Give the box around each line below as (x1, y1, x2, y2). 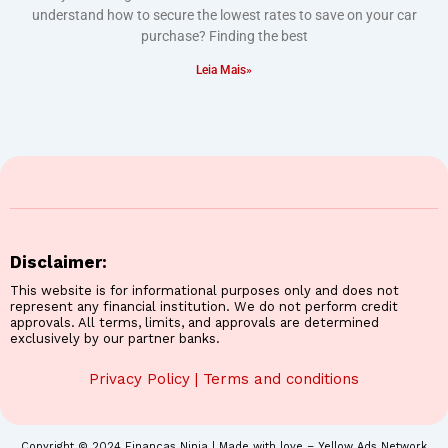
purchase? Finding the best (140, 27, 308, 44)
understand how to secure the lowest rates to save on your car (31, 6, 417, 23)
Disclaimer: (10, 251, 107, 272)
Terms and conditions (203, 369, 359, 388)
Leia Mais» (196, 62, 252, 77)
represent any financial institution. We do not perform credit (10, 298, 398, 314)
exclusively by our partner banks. (10, 330, 220, 346)
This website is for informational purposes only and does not (10, 282, 399, 298)
